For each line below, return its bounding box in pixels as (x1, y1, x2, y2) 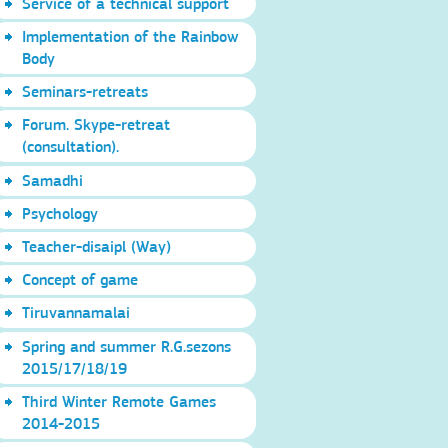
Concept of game (22, 270, 139, 290)
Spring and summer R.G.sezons (22, 336, 232, 356)
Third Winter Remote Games (22, 391, 217, 411)
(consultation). (22, 137, 120, 157)
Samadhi (22, 170, 84, 190)
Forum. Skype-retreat (22, 115, 171, 135)
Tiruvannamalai (22, 303, 131, 323)
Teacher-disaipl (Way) (22, 237, 172, 257)
